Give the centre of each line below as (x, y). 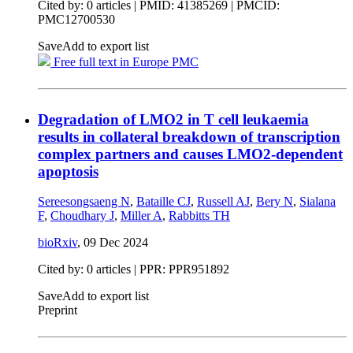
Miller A (141, 216)
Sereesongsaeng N (84, 202)
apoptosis (68, 171)
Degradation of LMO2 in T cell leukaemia (173, 119)
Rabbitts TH (199, 216)
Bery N (275, 202)
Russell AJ (223, 202)
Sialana (318, 202)
